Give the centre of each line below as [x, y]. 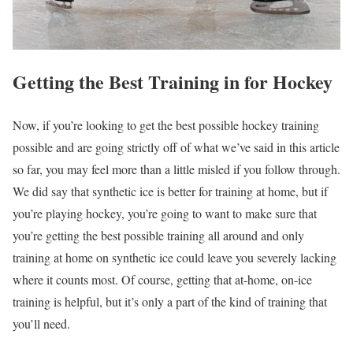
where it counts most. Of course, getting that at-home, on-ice [162, 280]
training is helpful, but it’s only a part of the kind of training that [170, 302]
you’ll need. [43, 324]
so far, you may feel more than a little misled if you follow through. [176, 169]
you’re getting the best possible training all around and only [158, 236]
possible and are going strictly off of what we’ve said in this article [176, 147]
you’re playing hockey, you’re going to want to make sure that [165, 214]
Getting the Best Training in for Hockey [176, 82]
